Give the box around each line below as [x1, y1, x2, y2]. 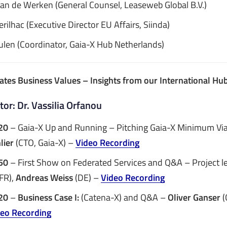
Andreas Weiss [16, 170, 75, 184]
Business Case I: [16, 190, 79, 204]
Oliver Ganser [168, 190, 220, 204]
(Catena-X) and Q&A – [79, 190, 168, 204]
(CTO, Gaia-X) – [14, 135, 75, 149]
